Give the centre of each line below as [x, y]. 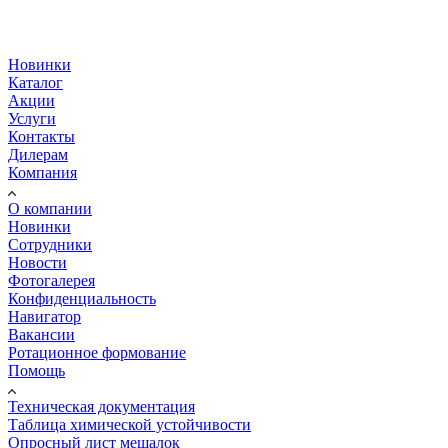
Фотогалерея [51, 280]
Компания [42, 172]
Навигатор [44, 316]
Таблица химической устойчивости [129, 424]
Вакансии [41, 334]
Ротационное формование [97, 352]
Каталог [35, 82]
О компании [50, 208]
